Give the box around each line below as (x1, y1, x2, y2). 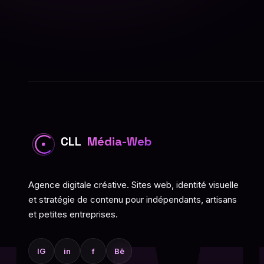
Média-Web (87, 134, 152, 150)
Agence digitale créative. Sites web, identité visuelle (28, 179, 239, 191)
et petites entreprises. (28, 209, 118, 220)
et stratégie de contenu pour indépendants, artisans (28, 194, 237, 206)
